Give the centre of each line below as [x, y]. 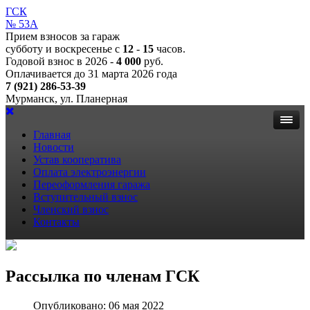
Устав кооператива [77, 159]
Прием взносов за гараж [63, 36]
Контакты [56, 222]
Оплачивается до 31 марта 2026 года [91, 74]
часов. [170, 49]
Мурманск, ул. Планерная [66, 99]
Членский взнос [71, 209]
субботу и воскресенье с [64, 49]
